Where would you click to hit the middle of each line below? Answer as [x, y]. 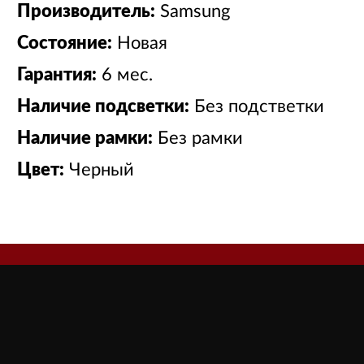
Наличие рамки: [84, 138]
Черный [101, 170]
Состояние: [64, 43]
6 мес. [127, 75]
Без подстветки [259, 106]
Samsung [195, 11]
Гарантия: [56, 75]
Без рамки [200, 138]
